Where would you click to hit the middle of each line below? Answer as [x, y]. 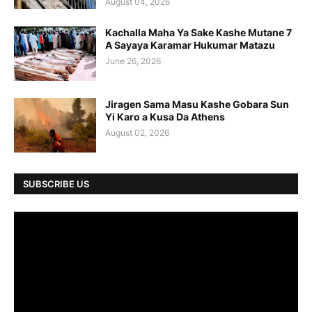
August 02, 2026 [137, 133]
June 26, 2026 [133, 61]
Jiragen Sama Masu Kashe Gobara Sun [197, 104]
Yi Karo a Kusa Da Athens [165, 117]
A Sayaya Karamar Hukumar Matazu [190, 45]
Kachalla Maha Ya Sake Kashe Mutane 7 [198, 33]
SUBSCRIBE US [56, 184]
